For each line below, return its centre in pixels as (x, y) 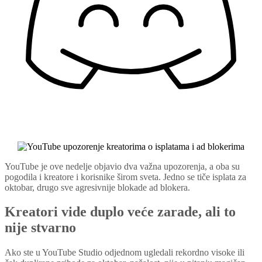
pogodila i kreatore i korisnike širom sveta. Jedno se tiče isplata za (125, 177)
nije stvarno (40, 228)
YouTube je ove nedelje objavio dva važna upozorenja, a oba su (122, 166)
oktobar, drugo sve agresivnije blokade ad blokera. (97, 187)
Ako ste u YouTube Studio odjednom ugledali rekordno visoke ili (125, 253)
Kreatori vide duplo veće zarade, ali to (120, 212)
